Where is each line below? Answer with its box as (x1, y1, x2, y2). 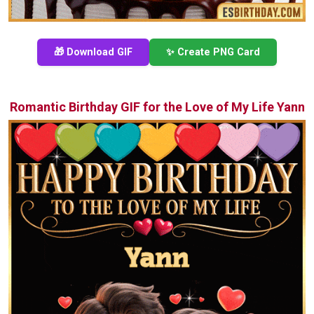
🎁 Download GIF (54, 46, 132, 59)
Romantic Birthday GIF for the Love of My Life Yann (9, 100, 305, 115)
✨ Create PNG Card (166, 46, 260, 59)
